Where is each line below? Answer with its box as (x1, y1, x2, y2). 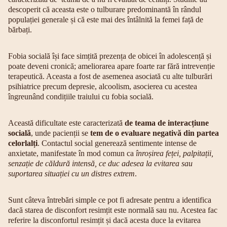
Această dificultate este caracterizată (8, 119, 125, 127)
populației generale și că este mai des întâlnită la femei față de (8, 15, 203, 24)
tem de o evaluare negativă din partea (90, 129, 219, 137)
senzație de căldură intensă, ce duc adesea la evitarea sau (8, 159, 193, 168)
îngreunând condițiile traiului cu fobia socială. (8, 92, 154, 101)
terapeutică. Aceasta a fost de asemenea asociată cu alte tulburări (8, 72, 212, 81)
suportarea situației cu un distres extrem (8, 169, 135, 178)
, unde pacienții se (31, 129, 90, 137)
